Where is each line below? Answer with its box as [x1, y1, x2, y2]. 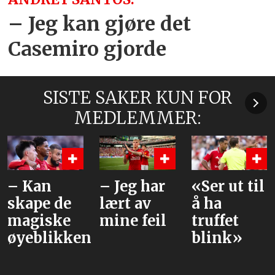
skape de [7, 195, 72, 213]
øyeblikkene [7, 229, 100, 247]
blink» [192, 229, 243, 247]
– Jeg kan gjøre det [8, 12, 192, 37]
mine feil [99, 212, 167, 230]
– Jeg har [99, 177, 166, 196]
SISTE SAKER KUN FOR [43, 87, 232, 109]
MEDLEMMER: [74, 107, 201, 130]
